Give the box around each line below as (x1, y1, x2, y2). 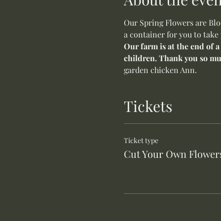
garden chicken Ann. (123, 65, 197, 75)
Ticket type (123, 136, 158, 145)
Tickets (123, 96, 172, 116)
